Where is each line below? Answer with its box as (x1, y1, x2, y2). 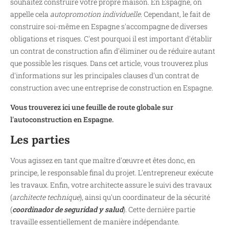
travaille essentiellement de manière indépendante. (10, 216, 179, 226)
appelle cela (10, 9, 50, 19)
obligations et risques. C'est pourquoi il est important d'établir (10, 34, 212, 43)
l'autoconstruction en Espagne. (10, 114, 113, 125)
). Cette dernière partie (123, 204, 195, 214)
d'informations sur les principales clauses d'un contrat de (10, 71, 199, 80)
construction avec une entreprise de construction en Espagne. (10, 83, 213, 93)
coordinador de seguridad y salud (12, 204, 123, 214)
